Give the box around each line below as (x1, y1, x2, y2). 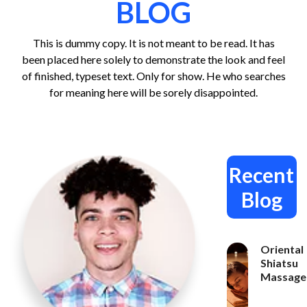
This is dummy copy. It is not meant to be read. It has (32, 36, 275, 49)
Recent (229, 162, 295, 187)
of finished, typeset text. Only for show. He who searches (21, 69, 286, 82)
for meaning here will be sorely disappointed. (49, 85, 258, 99)
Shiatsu (260, 256, 298, 269)
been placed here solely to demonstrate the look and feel (22, 52, 285, 66)
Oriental (260, 242, 304, 256)
